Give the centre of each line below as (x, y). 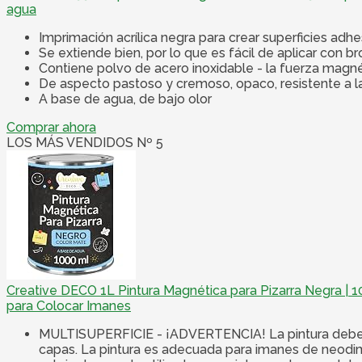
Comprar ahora (51, 128)
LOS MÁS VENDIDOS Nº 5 (85, 143)
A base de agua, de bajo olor (125, 99)
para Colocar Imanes (69, 306)
